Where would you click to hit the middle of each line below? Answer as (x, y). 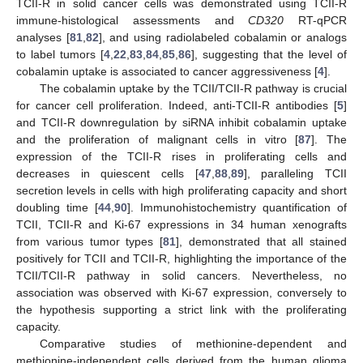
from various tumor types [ (90, 242)
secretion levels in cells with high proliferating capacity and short (181, 191)
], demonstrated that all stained (261, 242)
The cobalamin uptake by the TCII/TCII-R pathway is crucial (193, 89)
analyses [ (43, 38)
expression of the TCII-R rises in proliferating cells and (181, 157)
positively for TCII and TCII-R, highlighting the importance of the (181, 259)
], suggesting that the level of (269, 55)
